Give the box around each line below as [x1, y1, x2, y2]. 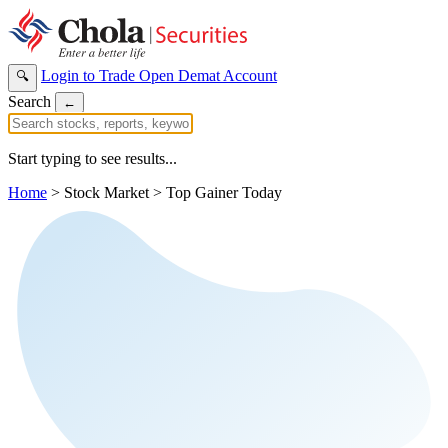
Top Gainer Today [166, 184, 282, 201]
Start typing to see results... [8, 150, 177, 167]
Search [8, 93, 51, 110]
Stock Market [64, 184, 149, 201]
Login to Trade [41, 67, 139, 84]
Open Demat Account [139, 67, 277, 84]
